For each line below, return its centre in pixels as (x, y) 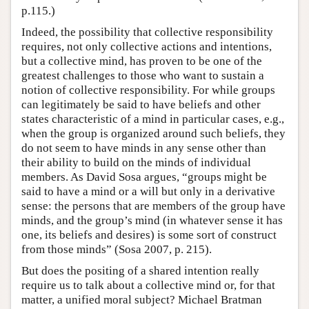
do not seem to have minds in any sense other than (144, 148)
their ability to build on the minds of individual (136, 163)
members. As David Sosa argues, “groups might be (144, 177)
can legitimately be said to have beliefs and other (141, 105)
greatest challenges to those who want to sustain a (143, 76)
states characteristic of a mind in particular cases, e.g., (153, 119)
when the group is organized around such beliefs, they (153, 134)
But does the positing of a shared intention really (140, 271)
